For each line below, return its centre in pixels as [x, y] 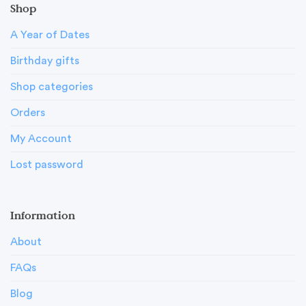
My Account [41, 138]
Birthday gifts [44, 60]
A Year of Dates [50, 34]
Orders [27, 112]
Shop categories [51, 86]
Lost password [46, 164]
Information [42, 215]
